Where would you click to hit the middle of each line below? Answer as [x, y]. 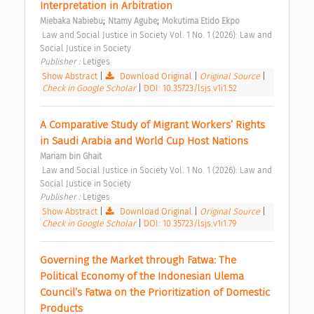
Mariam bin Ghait [71, 157]
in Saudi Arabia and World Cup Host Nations [145, 141]
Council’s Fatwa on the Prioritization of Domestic [155, 293]
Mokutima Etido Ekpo [201, 21]
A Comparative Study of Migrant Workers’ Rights [152, 125]
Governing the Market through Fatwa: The [138, 260]
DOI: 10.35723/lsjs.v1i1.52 [190, 88]
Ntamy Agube [132, 21]
